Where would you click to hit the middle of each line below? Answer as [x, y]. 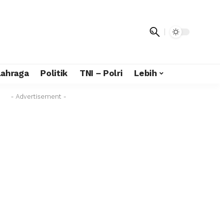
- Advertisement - [38, 96]
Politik [54, 73]
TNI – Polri [101, 73]
